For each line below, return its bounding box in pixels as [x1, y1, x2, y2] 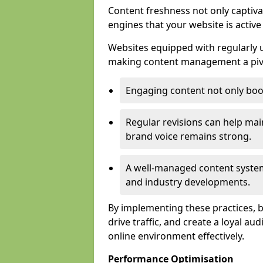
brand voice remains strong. [126, 130, 251, 143]
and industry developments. [126, 176, 250, 188]
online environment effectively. [108, 230, 244, 242]
